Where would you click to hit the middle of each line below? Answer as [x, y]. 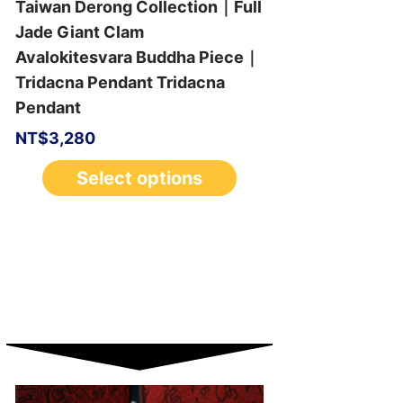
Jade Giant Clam [79, 31]
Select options [139, 178]
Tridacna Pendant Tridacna [120, 82]
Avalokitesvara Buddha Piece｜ [137, 57]
